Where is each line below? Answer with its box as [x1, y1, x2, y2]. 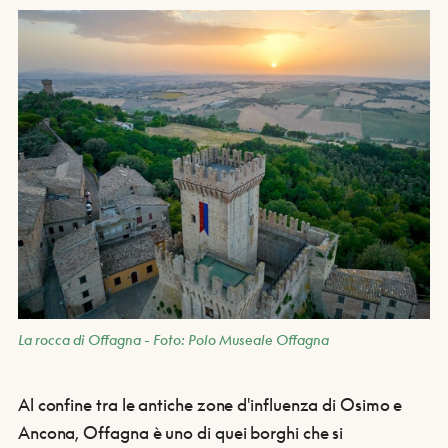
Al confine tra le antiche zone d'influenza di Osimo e [17, 393, 403, 415]
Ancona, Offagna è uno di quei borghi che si [17, 421, 344, 443]
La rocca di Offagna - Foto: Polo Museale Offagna [17, 330, 329, 348]
